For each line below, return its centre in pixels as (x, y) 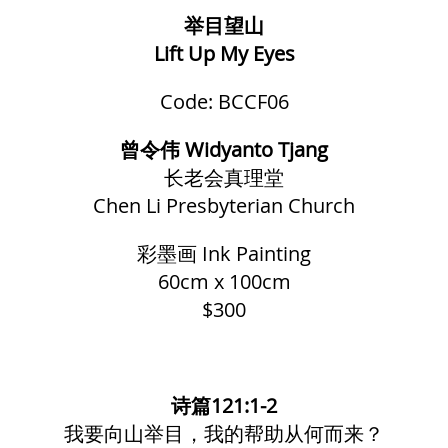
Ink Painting (256, 253)
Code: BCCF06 (224, 101)
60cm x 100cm (224, 281)
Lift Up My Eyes (224, 53)
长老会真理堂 (224, 177)
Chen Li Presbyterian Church (224, 205)
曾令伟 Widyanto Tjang (224, 149)
